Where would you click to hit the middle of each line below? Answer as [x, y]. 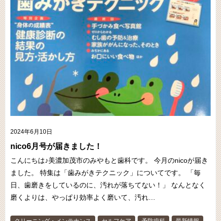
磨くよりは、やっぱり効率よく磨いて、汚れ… [83, 198]
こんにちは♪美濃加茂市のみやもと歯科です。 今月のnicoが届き [109, 161]
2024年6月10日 [31, 132]
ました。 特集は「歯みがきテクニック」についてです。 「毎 [106, 173]
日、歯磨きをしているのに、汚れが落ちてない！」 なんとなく [108, 185]
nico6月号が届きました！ [56, 147]
